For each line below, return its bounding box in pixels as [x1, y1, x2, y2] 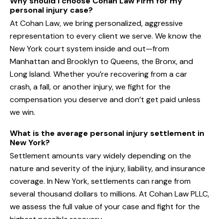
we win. [10, 107, 35, 118]
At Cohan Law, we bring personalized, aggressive [10, 18, 183, 29]
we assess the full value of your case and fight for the [10, 201, 200, 212]
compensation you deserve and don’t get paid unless [10, 94, 200, 105]
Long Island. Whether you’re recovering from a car [10, 69, 187, 80]
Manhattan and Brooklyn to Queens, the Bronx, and [10, 56, 193, 67]
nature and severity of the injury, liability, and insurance [10, 163, 205, 174]
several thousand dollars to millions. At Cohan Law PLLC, [10, 189, 209, 199]
